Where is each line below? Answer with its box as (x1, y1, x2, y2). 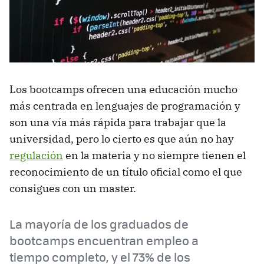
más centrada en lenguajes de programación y (9, 98, 240, 113)
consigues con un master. (9, 181, 136, 195)
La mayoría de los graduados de (9, 214, 189, 232)
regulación (9, 148, 63, 162)
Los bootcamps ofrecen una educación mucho (9, 82, 237, 96)
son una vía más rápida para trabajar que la (9, 115, 226, 129)
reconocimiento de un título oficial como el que (9, 164, 242, 179)
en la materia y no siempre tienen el (63, 148, 246, 162)
